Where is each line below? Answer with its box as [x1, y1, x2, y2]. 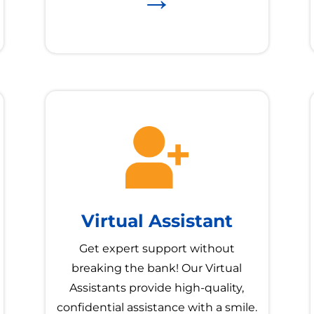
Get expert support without [78, 242, 235, 256]
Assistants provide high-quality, [69, 281, 245, 295]
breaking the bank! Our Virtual [71, 261, 243, 275]
